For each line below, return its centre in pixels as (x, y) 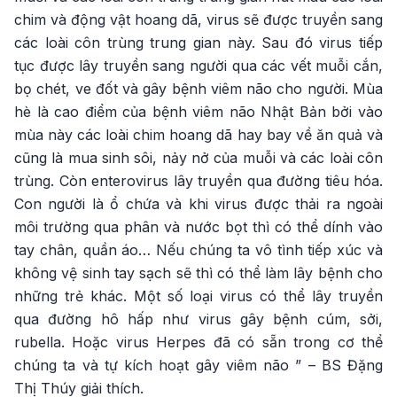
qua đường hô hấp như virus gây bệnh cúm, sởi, (198, 319)
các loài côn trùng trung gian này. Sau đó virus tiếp (198, 43)
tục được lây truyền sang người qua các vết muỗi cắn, (198, 66)
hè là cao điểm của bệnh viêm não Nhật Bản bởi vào (198, 112)
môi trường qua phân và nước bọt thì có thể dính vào (198, 227)
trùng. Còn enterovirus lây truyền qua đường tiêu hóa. (198, 181)
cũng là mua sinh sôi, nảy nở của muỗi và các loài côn (198, 158)
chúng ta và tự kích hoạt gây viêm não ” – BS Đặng (198, 365)
